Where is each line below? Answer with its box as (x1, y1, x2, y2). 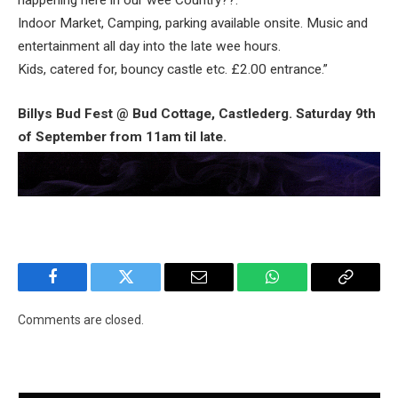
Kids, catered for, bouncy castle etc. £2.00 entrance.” (18, 61, 328, 78)
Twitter (124, 282, 171, 298)
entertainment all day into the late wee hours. (18, 38, 281, 55)
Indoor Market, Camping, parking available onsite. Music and (18, 15, 368, 32)
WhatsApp (270, 282, 339, 298)
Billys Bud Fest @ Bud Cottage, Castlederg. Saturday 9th (18, 105, 376, 122)
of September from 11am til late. (18, 128, 227, 145)
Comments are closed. (18, 312, 144, 327)
